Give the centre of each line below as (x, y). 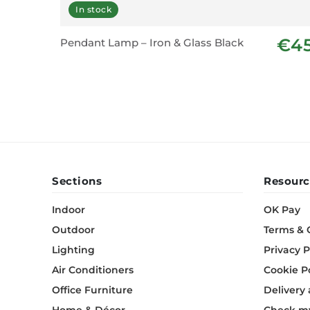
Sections (77, 181)
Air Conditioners (93, 270)
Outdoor (73, 230)
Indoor (69, 210)
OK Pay (282, 210)
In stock (93, 9)
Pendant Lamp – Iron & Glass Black (152, 43)
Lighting (73, 250)
